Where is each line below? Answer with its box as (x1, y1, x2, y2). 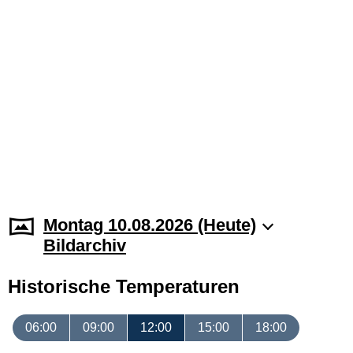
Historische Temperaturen (8, 276, 240, 297)
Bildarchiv (43, 236, 126, 255)
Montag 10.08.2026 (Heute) (43, 215, 256, 235)
